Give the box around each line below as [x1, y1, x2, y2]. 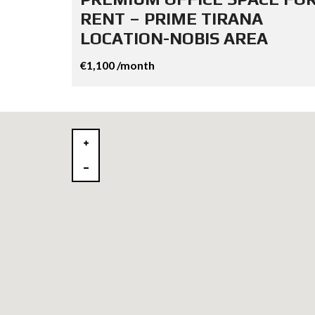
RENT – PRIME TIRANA [80, 8, 263, 28]
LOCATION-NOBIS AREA [80, 28, 268, 48]
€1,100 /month [80, 58, 155, 72]
